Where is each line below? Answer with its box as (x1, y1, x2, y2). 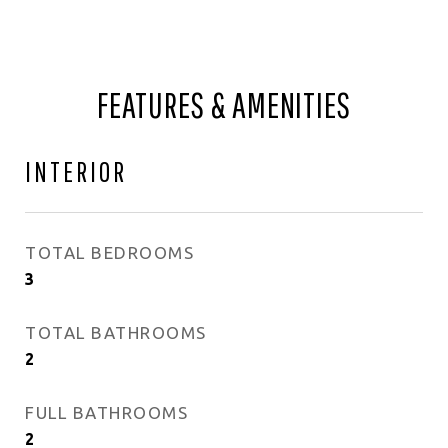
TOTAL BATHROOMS (25, 323, 207, 342)
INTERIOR (25, 155, 127, 188)
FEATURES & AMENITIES (97, 85, 351, 125)
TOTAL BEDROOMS (25, 243, 194, 262)
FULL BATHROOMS (25, 403, 188, 422)
